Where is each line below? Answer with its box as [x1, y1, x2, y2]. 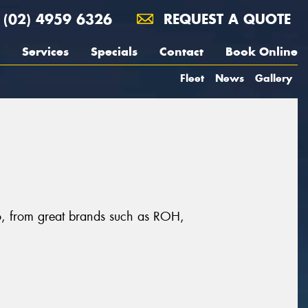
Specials [91, 44, 137, 59]
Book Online [225, 44, 298, 59]
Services [22, 44, 69, 59]
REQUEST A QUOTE [159, 10, 291, 27]
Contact [159, 44, 203, 59]
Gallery [255, 71, 292, 85]
